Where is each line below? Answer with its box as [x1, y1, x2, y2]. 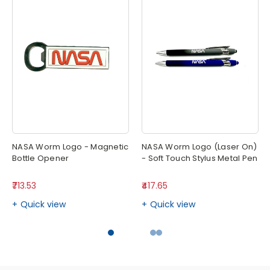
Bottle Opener [12, 152, 69, 164]
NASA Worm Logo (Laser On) [142, 141, 257, 152]
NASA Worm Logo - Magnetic [12, 141, 129, 152]
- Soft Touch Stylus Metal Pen [142, 152, 258, 164]
